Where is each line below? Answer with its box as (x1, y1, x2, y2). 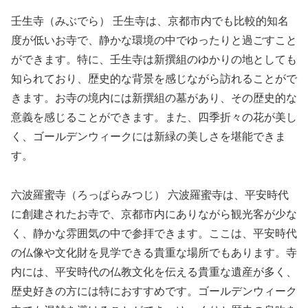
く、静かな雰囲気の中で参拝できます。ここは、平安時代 (11, 227, 297, 239)
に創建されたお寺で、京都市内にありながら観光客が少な (11, 208, 297, 220)
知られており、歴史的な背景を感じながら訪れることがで (11, 72, 297, 85)
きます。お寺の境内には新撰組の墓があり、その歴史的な (11, 91, 297, 104)
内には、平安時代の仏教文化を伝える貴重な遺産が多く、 (11, 265, 297, 278)
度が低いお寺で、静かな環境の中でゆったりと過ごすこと (11, 34, 297, 46)
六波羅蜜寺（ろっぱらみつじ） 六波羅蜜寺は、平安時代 (11, 188, 289, 201)
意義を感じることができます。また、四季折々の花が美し (11, 111, 297, 123)
